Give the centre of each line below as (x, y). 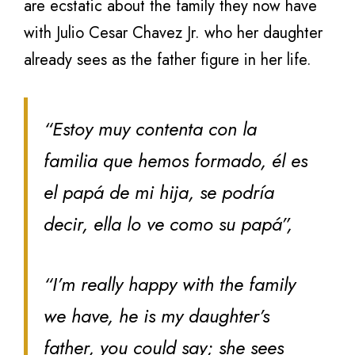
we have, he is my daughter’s (157, 316)
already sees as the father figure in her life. (168, 60)
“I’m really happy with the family (170, 284)
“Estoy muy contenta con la (150, 129)
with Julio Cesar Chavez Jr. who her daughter (173, 33)
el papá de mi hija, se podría (159, 192)
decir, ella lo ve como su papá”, (168, 224)
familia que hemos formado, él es (176, 160)
